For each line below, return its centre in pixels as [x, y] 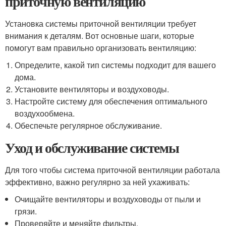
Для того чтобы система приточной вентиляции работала [112, 170]
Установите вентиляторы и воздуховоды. [92, 89]
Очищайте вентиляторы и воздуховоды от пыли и [108, 199]
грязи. [26, 211]
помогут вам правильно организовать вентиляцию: [101, 48]
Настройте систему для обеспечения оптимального [111, 101]
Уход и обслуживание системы [92, 148]
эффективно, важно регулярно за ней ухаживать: [97, 182]
